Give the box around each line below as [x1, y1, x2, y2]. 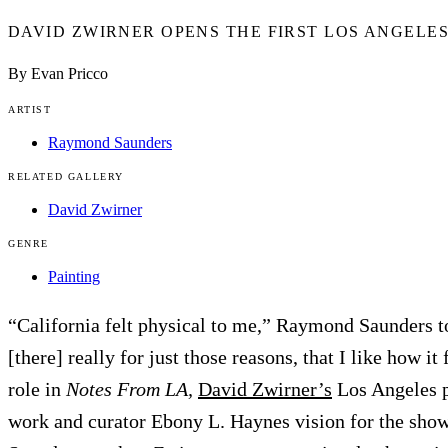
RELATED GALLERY [8, 170, 124, 182]
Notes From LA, [66, 377, 193, 400]
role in [8, 377, 66, 400]
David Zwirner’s [198, 377, 332, 400]
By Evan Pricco [8, 64, 108, 82]
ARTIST [8, 103, 52, 115]
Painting [48, 267, 100, 285]
